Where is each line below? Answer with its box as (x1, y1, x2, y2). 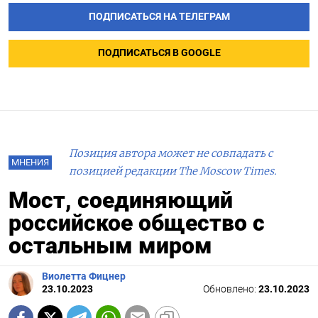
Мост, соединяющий (9, 187, 233, 214)
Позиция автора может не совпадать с (69, 147, 273, 160)
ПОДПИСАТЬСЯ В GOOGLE (97, 47, 221, 60)
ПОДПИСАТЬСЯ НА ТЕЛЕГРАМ (88, 10, 230, 23)
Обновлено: (203, 283, 258, 296)
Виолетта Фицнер (42, 270, 126, 283)
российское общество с (9, 209, 265, 237)
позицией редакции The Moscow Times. (69, 165, 277, 178)
